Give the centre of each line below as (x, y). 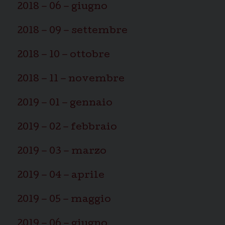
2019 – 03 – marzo (62, 152)
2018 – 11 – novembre (71, 80)
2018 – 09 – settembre (72, 31)
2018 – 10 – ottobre (64, 55)
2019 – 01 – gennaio (65, 104)
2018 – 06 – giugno (62, 7)
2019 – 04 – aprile (61, 176)
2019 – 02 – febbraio (67, 128)
